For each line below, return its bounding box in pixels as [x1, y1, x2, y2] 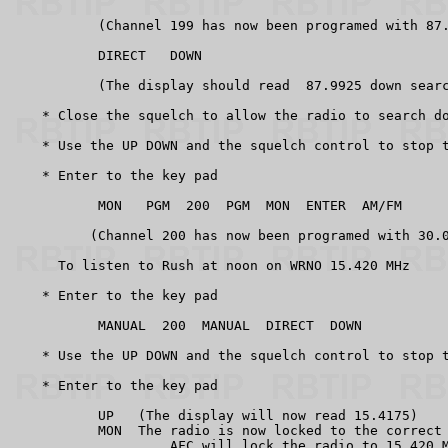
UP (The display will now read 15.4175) [10, 407, 418, 423]
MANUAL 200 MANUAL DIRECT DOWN [10, 317, 362, 333]
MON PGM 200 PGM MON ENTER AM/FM [10, 197, 402, 213]
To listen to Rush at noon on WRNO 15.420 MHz [10, 257, 410, 273]
